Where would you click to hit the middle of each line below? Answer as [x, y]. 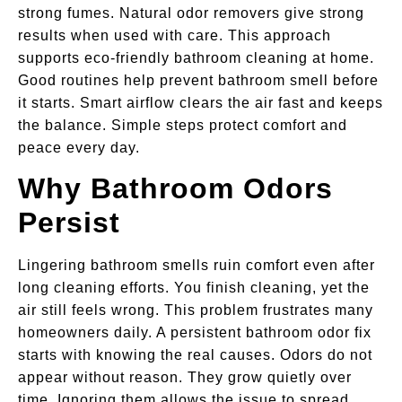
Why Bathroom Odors [175, 189]
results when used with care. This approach [175, 35]
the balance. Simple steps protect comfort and [183, 125]
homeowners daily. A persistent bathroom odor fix [195, 333]
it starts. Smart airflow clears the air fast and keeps [201, 102]
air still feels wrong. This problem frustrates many [196, 310]
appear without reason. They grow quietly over [185, 378]
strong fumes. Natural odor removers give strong [191, 13]
